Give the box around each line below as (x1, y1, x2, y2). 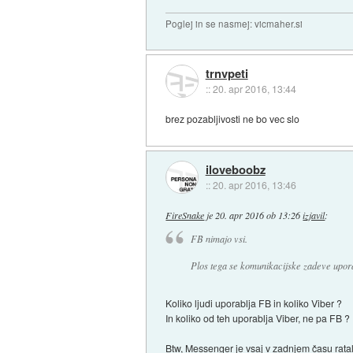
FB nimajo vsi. (190, 232, 247, 246)
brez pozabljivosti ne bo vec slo (165, 112, 300, 126)
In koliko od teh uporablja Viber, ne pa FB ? (165, 311, 351, 325)
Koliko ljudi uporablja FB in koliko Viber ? (165, 296, 343, 310)
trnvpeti (205, 64, 248, 82)
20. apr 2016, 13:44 (212, 81, 296, 95)
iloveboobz (205, 161, 266, 179)
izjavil (303, 208, 325, 221)
